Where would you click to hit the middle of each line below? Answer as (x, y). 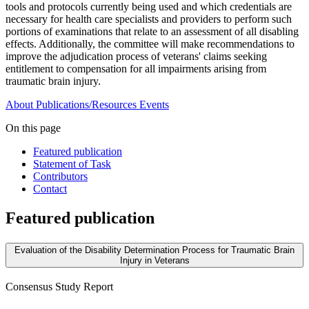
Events (154, 105)
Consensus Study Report (59, 287)
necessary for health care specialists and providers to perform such (149, 19)
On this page (33, 128)
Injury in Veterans (154, 261)
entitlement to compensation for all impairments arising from (136, 69)
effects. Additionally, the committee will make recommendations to (150, 44)
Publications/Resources (86, 105)
